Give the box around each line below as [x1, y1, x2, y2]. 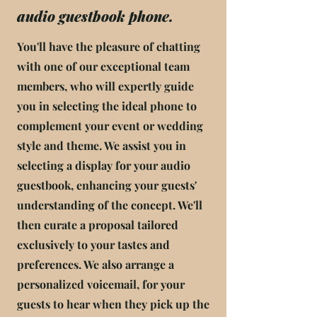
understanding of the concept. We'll [17, 197, 202, 212]
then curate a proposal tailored [17, 217, 178, 232]
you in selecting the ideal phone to [17, 98, 197, 113]
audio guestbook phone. [17, 6, 173, 25]
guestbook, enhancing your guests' [17, 178, 197, 192]
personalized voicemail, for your [17, 277, 185, 292]
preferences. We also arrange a [17, 257, 174, 272]
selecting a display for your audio [17, 158, 190, 173]
